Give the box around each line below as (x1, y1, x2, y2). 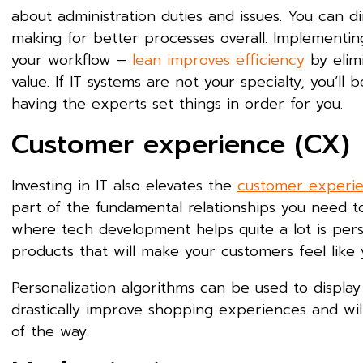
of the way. (11, 320, 95, 343)
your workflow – (11, 49, 132, 71)
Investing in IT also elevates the (11, 174, 237, 197)
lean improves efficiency (132, 49, 305, 71)
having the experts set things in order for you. (11, 92, 343, 115)
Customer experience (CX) (11, 125, 350, 164)
